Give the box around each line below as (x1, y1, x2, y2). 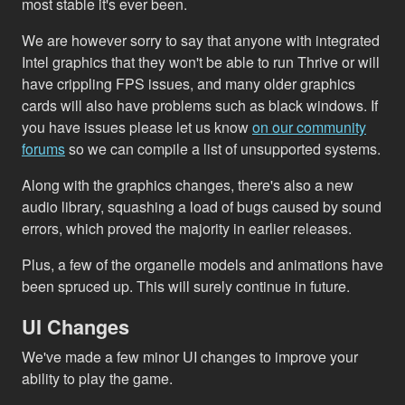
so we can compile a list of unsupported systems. (65, 137, 381, 159)
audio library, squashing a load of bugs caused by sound (22, 195, 381, 217)
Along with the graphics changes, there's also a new (22, 174, 353, 195)
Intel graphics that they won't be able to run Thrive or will (22, 51, 380, 72)
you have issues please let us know (22, 116, 252, 137)
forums (22, 137, 65, 159)
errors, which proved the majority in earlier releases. (22, 217, 352, 239)
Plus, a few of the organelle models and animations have (22, 253, 383, 275)
